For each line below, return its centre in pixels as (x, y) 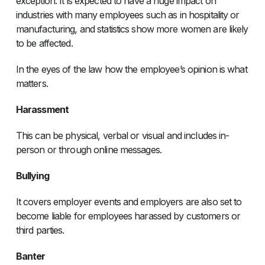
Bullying (32, 176)
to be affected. (44, 43)
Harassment (42, 110)
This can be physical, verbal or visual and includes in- (122, 136)
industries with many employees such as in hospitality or (127, 15)
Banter (30, 256)
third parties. (40, 230)
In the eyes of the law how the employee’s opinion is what (131, 70)
